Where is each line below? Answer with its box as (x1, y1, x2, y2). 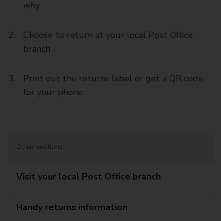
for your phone (23, 86, 83, 98)
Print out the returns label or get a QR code (23, 73, 203, 84)
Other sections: (16, 142, 64, 151)
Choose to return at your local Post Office (23, 29, 193, 41)
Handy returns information (16, 201, 127, 213)
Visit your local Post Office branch (16, 171, 161, 183)
